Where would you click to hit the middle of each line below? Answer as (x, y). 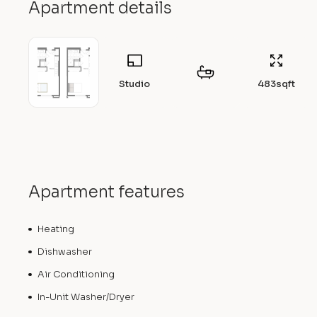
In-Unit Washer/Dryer (86, 297)
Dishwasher (64, 252)
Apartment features (106, 192)
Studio (134, 85)
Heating (56, 229)
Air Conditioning (76, 275)
